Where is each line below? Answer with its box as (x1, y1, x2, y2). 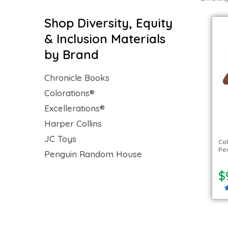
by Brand (44, 47, 99, 62)
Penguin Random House (44, 149, 142, 159)
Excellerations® (44, 103, 105, 113)
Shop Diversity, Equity (44, 15, 173, 31)
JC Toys (44, 133, 76, 144)
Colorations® (44, 88, 95, 98)
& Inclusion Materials (44, 31, 165, 46)
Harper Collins (44, 118, 102, 129)
